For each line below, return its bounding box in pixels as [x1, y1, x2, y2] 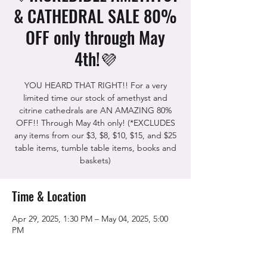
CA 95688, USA [12, 247, 69, 258]
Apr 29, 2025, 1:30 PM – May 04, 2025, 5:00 [12, 213, 168, 224]
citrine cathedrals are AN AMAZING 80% [19, 105, 172, 116]
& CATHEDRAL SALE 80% [14, 4, 177, 28]
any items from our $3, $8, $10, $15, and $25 [14, 130, 176, 141]
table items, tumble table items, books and [14, 142, 176, 153]
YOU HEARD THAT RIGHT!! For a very [24, 80, 167, 91]
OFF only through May [26, 25, 165, 49]
